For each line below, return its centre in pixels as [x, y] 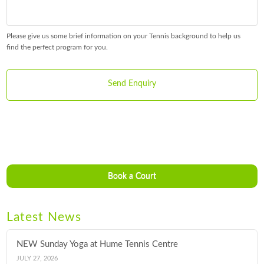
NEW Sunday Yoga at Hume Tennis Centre [98, 245]
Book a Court [132, 176]
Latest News [44, 217]
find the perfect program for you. [57, 47]
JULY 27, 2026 [37, 258]
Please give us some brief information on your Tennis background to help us [124, 36]
